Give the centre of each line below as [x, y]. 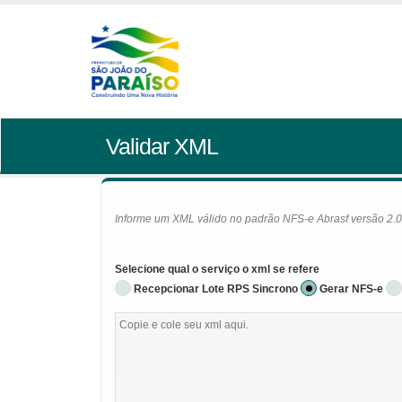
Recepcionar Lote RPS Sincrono [216, 289]
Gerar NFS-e [351, 289]
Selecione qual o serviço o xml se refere [217, 269]
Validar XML [162, 146]
